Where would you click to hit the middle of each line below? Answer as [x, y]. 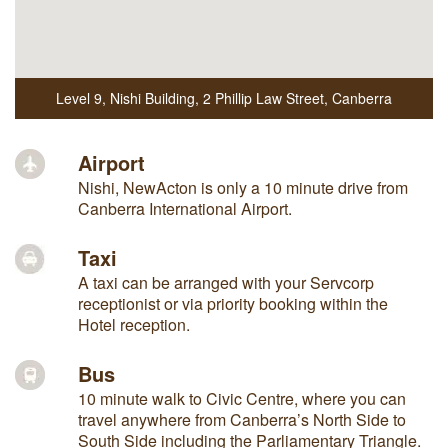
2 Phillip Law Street [263, 97]
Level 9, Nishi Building [125, 97]
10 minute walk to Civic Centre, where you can [241, 398]
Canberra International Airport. [184, 208]
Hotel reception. [133, 324]
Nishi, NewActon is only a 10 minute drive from [242, 187]
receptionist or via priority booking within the [232, 303]
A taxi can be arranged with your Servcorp [225, 282]
